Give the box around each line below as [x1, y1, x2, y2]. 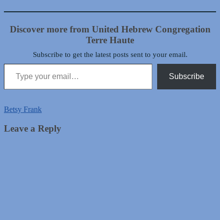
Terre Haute [86, 35, 134, 46]
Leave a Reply [4, 123, 61, 134]
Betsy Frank [4, 105, 42, 114]
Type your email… [3, 59, 28, 68]
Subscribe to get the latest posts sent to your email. [32, 51, 188, 59]
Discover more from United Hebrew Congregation [9, 24, 211, 35]
